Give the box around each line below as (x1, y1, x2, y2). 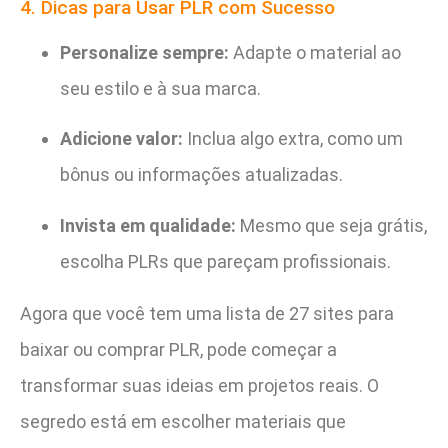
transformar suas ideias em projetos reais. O (20, 374, 379, 396)
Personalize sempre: (60, 41, 229, 63)
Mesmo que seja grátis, (236, 214, 427, 236)
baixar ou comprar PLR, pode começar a (20, 338, 337, 360)
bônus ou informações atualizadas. (60, 164, 343, 186)
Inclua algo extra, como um (183, 128, 403, 150)
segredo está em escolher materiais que (20, 410, 346, 432)
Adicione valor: (60, 128, 183, 150)
